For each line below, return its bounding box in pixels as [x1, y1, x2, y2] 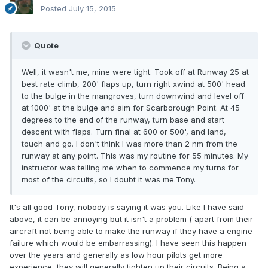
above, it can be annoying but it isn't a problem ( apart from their [10, 214, 253, 224]
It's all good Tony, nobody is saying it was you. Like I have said [10, 202, 244, 212]
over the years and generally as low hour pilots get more [10, 250, 223, 260]
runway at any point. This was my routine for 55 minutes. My [22, 151, 248, 161]
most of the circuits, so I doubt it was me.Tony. [22, 175, 196, 185]
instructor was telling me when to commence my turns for [22, 163, 239, 173]
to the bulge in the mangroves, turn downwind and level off [22, 91, 244, 101]
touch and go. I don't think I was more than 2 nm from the [22, 139, 237, 149]
